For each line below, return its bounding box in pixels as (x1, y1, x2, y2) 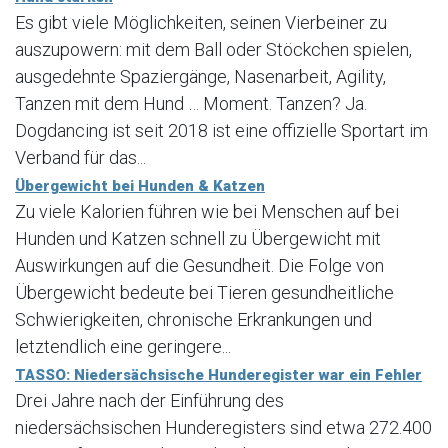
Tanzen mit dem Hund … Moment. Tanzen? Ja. (15, 93, 367, 114)
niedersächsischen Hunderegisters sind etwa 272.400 (15, 417, 432, 438)
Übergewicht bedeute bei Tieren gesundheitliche (15, 282, 394, 303)
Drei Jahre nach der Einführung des (15, 390, 284, 411)
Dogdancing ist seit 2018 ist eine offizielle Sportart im (15, 120, 428, 141)
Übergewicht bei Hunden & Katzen (15, 177, 265, 195)
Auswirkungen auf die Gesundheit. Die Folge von (15, 255, 384, 276)
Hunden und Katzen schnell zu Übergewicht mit (15, 228, 381, 249)
